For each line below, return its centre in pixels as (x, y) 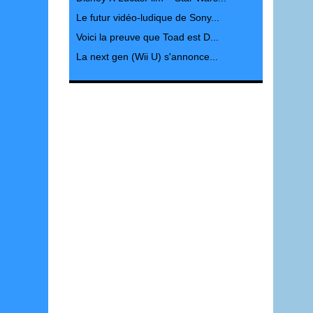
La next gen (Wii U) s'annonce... (147, 57)
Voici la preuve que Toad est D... (147, 37)
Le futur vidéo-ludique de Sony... (147, 17)
